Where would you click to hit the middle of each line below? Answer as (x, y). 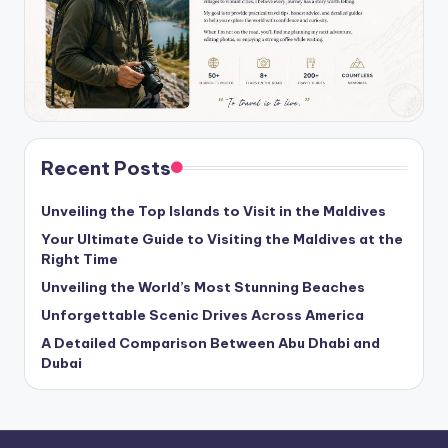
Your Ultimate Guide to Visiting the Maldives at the (222, 238)
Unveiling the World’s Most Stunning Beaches (203, 286)
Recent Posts (106, 167)
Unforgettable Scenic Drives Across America (202, 314)
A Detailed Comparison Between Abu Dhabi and (210, 342)
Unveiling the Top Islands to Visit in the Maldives (213, 210)
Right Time (79, 258)
